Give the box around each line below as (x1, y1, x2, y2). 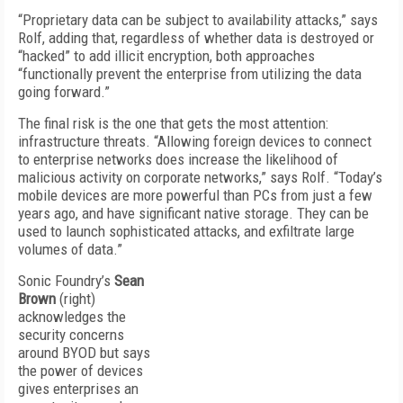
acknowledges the (18, 308, 126, 326)
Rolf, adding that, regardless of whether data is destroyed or (18, 29, 374, 47)
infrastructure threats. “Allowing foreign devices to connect (18, 132, 372, 150)
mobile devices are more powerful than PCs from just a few (18, 186, 372, 204)
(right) (56, 290, 95, 308)
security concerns (18, 326, 124, 344)
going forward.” (18, 83, 110, 101)
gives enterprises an (18, 380, 139, 398)
